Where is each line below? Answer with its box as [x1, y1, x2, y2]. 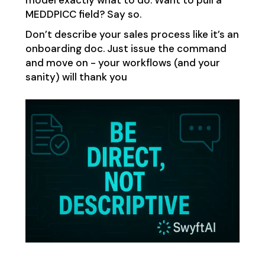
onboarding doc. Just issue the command [25, 42, 227, 56]
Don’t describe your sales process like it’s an [25, 28, 239, 41]
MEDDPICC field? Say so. [25, 8, 141, 21]
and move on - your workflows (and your [25, 56, 220, 70]
